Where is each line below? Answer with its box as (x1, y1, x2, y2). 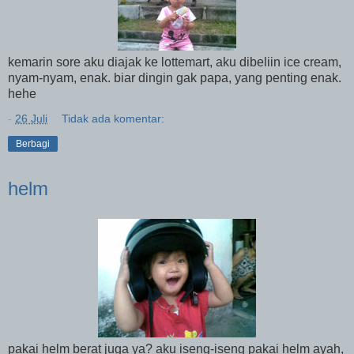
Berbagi (16, 138, 50, 150)
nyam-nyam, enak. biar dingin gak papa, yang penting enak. (8, 71, 341, 85)
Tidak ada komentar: (62, 112, 165, 126)
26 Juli (15, 112, 47, 126)
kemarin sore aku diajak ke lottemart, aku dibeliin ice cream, (8, 55, 341, 70)
